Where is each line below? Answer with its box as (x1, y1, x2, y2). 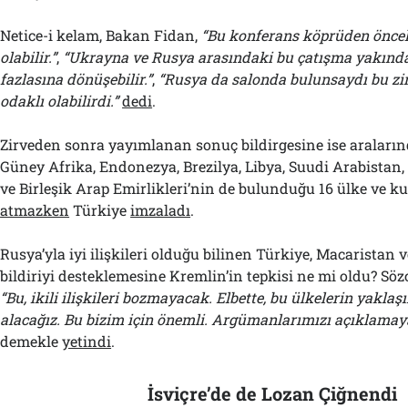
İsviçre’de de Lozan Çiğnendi (147, 382, 397, 405)
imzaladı (130, 200, 191, 219)
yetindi (62, 331, 112, 351)
